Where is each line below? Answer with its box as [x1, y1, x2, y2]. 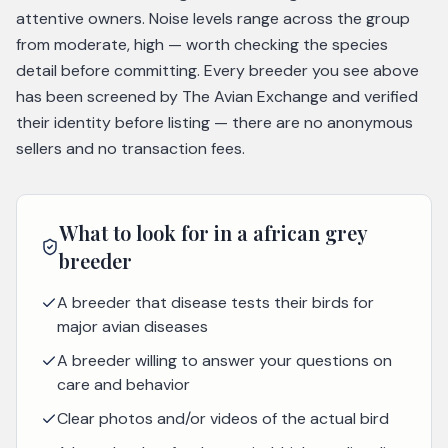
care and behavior [57, 374, 190, 395]
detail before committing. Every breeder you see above [16, 60, 419, 81]
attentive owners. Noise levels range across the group [16, 8, 410, 29]
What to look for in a [59, 219, 254, 246]
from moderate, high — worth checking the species [16, 34, 388, 55]
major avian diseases [57, 316, 208, 337]
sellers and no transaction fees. [16, 138, 245, 159]
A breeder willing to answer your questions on [57, 350, 392, 371]
